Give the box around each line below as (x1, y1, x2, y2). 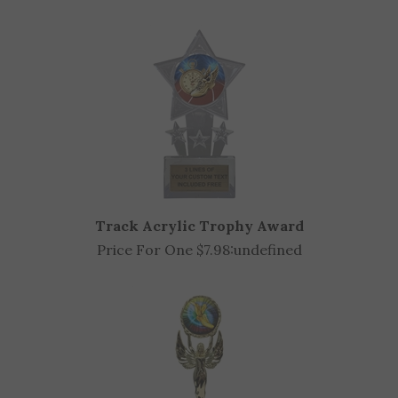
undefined (233, 269, 302, 287)
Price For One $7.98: (96, 269, 234, 287)
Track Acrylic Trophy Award (94, 245, 304, 263)
